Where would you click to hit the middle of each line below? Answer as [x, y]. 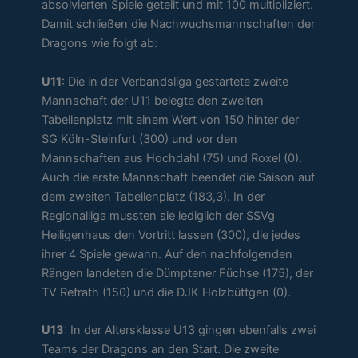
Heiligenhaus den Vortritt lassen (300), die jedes [171, 235]
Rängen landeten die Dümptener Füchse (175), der [178, 273]
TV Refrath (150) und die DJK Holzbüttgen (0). [167, 292]
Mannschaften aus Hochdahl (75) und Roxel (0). [172, 158]
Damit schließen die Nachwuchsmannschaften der [179, 24]
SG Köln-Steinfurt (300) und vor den [140, 139]
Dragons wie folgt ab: [100, 44]
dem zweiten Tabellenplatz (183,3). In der [153, 196]
